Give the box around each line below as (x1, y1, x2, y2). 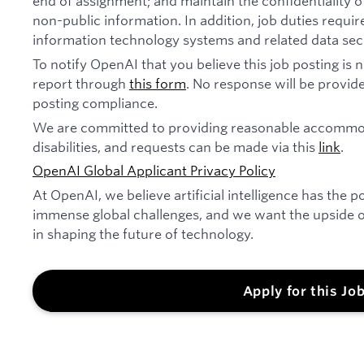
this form (129, 74, 186, 92)
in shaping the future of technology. (32, 224, 253, 242)
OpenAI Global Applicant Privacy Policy (32, 162, 275, 180)
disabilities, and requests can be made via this (32, 137, 318, 155)
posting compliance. (32, 93, 158, 111)
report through (32, 74, 129, 92)
